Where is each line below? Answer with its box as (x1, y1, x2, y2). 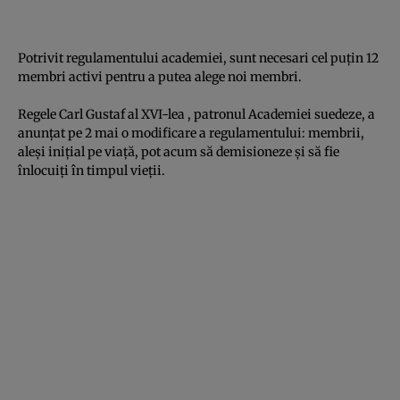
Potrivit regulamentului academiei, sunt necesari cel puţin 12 (18, 49, 379, 66)
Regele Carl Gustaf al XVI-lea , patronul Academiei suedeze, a (18, 105, 375, 122)
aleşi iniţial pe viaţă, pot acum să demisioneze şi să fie (18, 143, 339, 160)
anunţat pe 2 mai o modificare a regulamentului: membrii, (18, 124, 364, 141)
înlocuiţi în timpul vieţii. (18, 162, 165, 179)
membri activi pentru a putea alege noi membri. (18, 68, 302, 85)
